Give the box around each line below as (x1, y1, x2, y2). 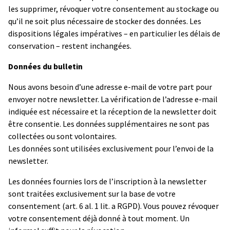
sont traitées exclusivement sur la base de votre (8, 188, 176, 199)
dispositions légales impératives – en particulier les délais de (8, 28, 220, 39)
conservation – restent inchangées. (8, 40, 131, 51)
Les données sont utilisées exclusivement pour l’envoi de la (8, 143, 214, 154)
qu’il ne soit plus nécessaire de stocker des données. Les (8, 15, 201, 26)
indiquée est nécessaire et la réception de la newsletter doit (8, 106, 217, 117)
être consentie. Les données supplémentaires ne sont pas (8, 118, 209, 129)
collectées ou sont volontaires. (8, 130, 117, 141)
